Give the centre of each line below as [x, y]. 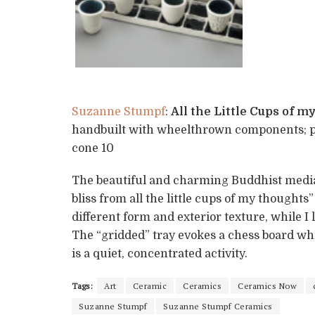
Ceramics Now [267, 285]
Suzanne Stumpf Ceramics [218, 306]
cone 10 [93, 148]
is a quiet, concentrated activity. [160, 253]
